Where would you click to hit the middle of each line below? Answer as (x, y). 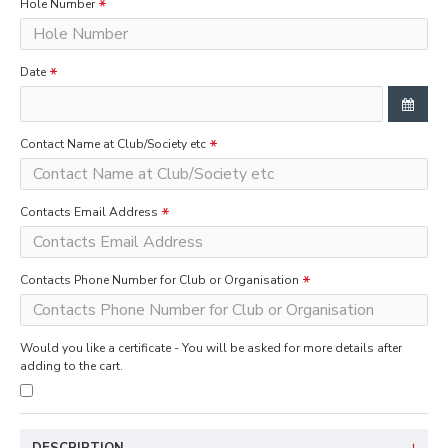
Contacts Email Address (89, 212)
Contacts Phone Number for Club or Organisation (159, 280)
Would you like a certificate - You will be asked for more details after (211, 348)
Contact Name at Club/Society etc (113, 144)
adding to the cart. (71, 366)
